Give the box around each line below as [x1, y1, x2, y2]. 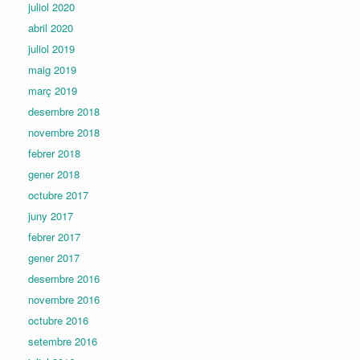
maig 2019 [28, 62, 76, 78]
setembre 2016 [28, 333, 97, 350]
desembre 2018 [28, 104, 100, 120]
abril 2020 [28, 20, 73, 36]
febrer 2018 [28, 145, 80, 162]
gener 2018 [28, 166, 80, 182]
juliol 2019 [28, 41, 75, 57]
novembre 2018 [28, 125, 100, 141]
